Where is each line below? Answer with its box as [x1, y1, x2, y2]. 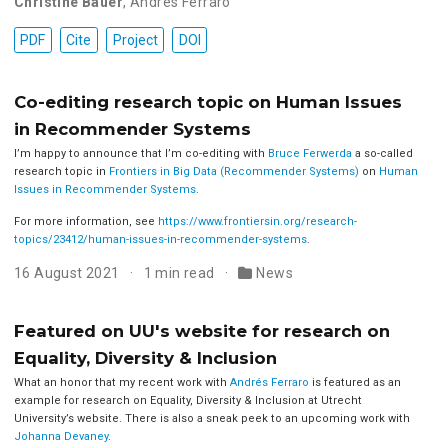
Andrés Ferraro [229, 375, 309, 389]
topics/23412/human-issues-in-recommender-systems [13, 233, 307, 247]
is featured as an [308, 375, 401, 389]
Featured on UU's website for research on [13, 320, 390, 341]
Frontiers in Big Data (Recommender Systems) [108, 165, 359, 179]
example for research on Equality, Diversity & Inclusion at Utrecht [13, 393, 362, 407]
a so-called [351, 147, 413, 161]
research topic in [13, 165, 109, 179]
